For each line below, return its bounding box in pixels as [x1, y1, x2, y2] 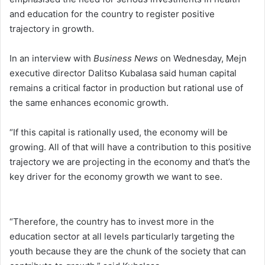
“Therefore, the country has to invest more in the [9, 215, 214, 227]
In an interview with [9, 52, 93, 64]
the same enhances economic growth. [9, 96, 169, 108]
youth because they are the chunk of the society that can [9, 245, 246, 257]
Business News [93, 52, 158, 64]
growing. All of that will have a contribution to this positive [9, 141, 251, 153]
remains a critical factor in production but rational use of [9, 82, 243, 93]
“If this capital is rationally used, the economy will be [9, 126, 228, 138]
